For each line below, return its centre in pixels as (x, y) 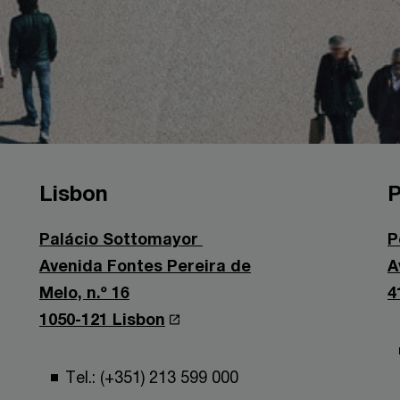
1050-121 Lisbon (102, 319)
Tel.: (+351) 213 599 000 (152, 377)
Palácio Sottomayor (121, 238)
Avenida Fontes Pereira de (145, 265)
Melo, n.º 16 (84, 292)
